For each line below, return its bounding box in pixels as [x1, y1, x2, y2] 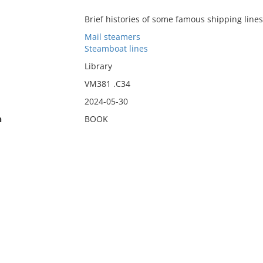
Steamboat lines [84, 43, 148, 54]
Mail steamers [84, 31, 140, 42]
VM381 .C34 [84, 78, 130, 89]
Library [84, 60, 112, 72]
